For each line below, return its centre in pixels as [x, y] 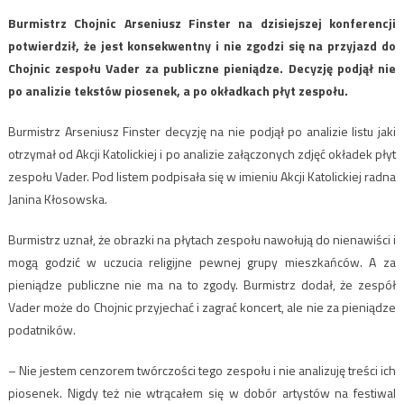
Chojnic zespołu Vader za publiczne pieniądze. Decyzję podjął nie [202, 68]
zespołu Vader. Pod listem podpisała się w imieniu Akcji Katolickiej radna [202, 176]
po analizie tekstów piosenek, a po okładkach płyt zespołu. [178, 90]
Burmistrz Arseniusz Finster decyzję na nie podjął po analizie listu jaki [202, 131]
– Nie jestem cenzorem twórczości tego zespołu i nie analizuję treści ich [202, 370]
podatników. [41, 329]
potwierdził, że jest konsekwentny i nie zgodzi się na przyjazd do [202, 45]
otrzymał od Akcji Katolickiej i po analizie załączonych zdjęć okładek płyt [202, 153]
